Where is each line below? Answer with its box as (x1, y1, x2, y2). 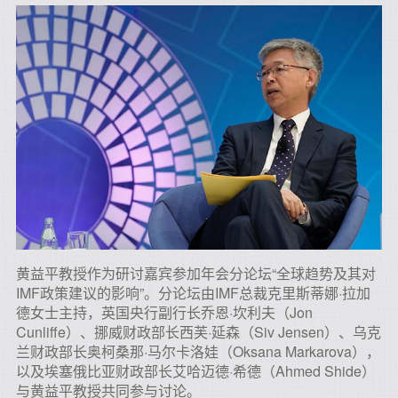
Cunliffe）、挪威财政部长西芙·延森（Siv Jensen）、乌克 (16, 321, 381, 342)
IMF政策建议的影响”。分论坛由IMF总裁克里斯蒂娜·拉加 (16, 282, 370, 303)
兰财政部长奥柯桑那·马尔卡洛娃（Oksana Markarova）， (16, 340, 380, 362)
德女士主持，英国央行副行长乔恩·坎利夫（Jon (16, 301, 313, 322)
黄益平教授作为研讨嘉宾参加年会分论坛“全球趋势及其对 (16, 262, 376, 283)
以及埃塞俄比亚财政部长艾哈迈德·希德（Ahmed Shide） (16, 360, 376, 381)
